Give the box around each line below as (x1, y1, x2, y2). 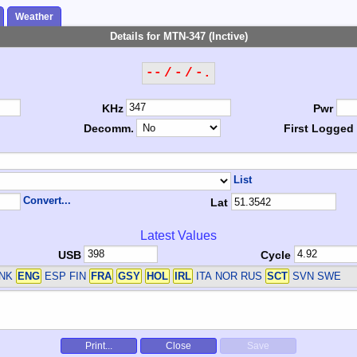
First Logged (284, 122, 355, 135)
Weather (15, 11, 53, 23)
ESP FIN (41, 270, 89, 283)
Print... (85, 340, 112, 352)
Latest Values (140, 228, 217, 242)
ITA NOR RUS (192, 270, 265, 283)
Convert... (23, 194, 72, 206)
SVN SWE (288, 270, 341, 283)
